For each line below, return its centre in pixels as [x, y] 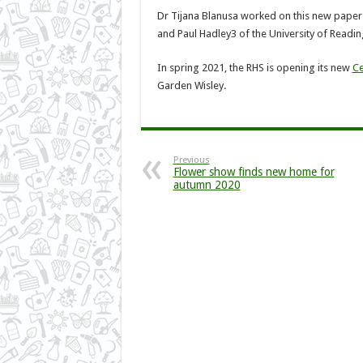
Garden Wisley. [192, 85]
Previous [191, 160]
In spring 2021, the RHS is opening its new [254, 67]
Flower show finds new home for [254, 171]
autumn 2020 [207, 184]
